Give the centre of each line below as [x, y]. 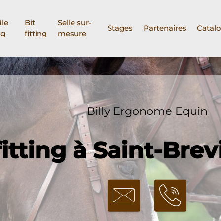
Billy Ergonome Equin [147, 111]
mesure [72, 34]
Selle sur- [74, 23]
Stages [120, 28]
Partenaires [165, 28]
